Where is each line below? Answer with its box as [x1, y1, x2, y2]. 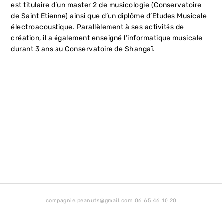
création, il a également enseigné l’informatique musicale [11, 33, 203, 42]
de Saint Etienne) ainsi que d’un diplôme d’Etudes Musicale [11, 11, 207, 20]
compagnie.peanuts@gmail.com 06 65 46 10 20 [45, 197, 177, 204]
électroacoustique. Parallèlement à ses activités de [11, 22, 184, 31]
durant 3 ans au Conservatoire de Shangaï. [11, 44, 155, 53]
